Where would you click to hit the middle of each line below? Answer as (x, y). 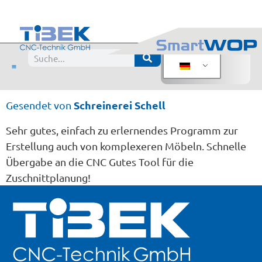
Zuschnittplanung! (48, 177)
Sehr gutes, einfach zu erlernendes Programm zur (122, 130)
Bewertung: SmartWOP (61, 66)
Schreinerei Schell (120, 105)
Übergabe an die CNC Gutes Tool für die (100, 162)
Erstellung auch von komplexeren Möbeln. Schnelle (126, 146)
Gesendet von (40, 105)
